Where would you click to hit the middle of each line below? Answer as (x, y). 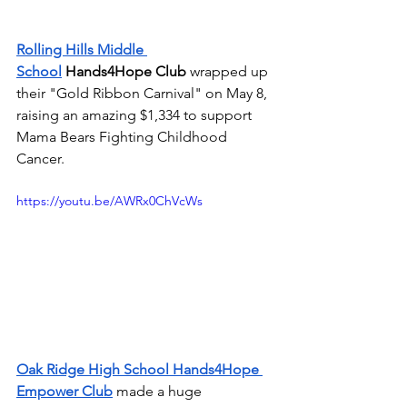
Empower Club (65, 392)
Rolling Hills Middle (82, 50)
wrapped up (231, 72)
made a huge (161, 392)
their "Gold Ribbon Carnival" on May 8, (144, 94)
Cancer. (42, 159)
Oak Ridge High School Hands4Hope (139, 370)
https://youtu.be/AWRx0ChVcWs (109, 201)
